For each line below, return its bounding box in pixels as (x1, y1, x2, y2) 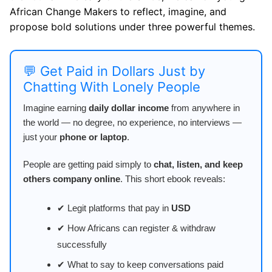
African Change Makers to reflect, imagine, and (10, 5, 226, 18)
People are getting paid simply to (23, 158, 154, 169)
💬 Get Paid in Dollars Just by (23, 63, 205, 79)
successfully (56, 239, 107, 250)
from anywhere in (169, 102, 240, 113)
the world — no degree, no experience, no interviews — (23, 117, 242, 127)
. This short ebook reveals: (120, 173, 225, 184)
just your (23, 131, 59, 142)
